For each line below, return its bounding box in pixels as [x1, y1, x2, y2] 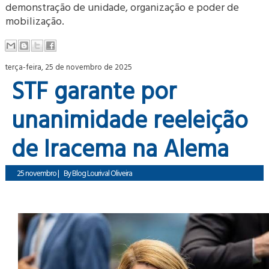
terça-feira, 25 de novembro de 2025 [5, 61, 133, 73]
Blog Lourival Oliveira [72, 167, 133, 180]
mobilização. [5, 12, 65, 29]
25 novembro [17, 167, 57, 180]
